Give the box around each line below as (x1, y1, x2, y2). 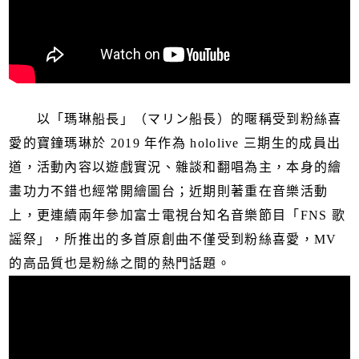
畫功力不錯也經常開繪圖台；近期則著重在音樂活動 (9, 184, 329, 199)
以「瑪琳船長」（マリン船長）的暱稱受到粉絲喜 (9, 112, 342, 127)
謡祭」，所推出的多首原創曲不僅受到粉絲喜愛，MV (9, 232, 337, 247)
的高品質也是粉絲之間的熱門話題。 (9, 256, 232, 271)
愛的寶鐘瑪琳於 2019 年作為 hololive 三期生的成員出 (9, 136, 341, 151)
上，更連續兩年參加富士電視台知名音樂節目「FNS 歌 (9, 208, 346, 223)
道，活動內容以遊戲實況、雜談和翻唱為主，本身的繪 (9, 160, 342, 175)
